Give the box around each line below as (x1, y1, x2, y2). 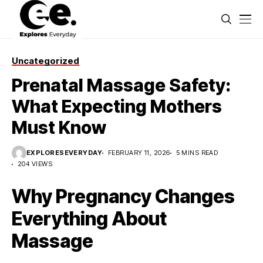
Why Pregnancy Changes (12, 185, 235, 208)
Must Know (12, 117, 106, 138)
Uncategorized (12, 55, 79, 66)
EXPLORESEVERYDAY (26, 149, 103, 157)
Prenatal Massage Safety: (12, 75, 231, 96)
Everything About (12, 207, 167, 230)
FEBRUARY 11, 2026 (108, 149, 170, 157)
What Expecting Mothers (12, 96, 222, 117)
